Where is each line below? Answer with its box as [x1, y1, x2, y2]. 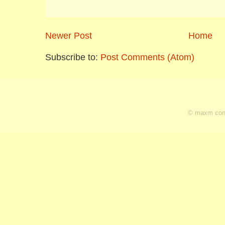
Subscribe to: [45, 52, 100, 63]
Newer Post [45, 31, 92, 41]
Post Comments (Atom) [100, 52, 194, 63]
